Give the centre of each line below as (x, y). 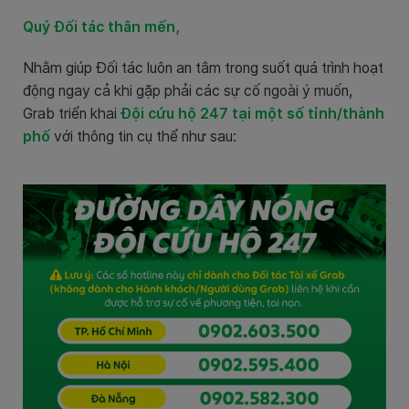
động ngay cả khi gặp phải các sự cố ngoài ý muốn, (188, 91)
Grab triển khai (72, 114)
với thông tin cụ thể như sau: (143, 137)
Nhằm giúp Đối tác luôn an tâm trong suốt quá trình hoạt (203, 68)
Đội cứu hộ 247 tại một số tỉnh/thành (252, 114)
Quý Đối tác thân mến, (101, 27)
